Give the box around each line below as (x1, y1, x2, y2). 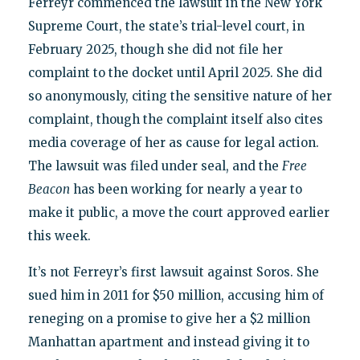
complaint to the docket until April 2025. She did (27, 65, 322, 81)
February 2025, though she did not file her (27, 42, 283, 58)
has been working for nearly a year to (69, 182, 302, 198)
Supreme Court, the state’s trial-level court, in (27, 18, 305, 35)
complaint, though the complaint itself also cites (27, 112, 323, 128)
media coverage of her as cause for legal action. (27, 135, 319, 151)
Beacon (27, 182, 70, 198)
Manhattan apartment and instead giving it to (27, 334, 309, 350)
